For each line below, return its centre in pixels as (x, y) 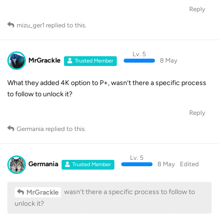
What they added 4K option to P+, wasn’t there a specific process (107, 83)
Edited (189, 164)
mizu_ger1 (31, 25)
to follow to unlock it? (40, 94)
